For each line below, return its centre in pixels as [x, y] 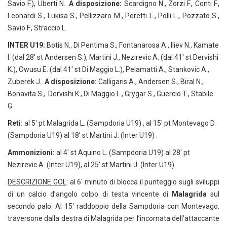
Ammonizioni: [31, 153]
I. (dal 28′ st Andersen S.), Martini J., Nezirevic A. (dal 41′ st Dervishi [113, 58]
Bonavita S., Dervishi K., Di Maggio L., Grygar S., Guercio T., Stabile [110, 94]
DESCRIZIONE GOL [37, 182]
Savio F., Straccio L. [37, 28]
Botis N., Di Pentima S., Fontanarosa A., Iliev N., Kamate [132, 45]
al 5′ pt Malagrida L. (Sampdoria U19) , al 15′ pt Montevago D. [119, 123]
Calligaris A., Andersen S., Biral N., [150, 82]
